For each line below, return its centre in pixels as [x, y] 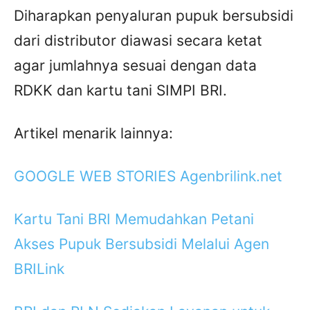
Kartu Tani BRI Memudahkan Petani [134, 219]
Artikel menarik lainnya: [93, 134]
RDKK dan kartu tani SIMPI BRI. [120, 91]
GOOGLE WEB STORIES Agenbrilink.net [148, 176]
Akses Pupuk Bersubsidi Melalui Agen [142, 244]
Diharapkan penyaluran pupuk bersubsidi [154, 16]
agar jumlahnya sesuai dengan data [135, 66]
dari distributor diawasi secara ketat [138, 41]
